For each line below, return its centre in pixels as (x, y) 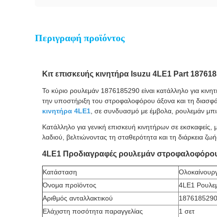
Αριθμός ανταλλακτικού (78, 198)
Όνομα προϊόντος (70, 185)
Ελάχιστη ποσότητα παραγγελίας (93, 211)
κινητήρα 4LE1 (66, 111)
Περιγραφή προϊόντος (80, 38)
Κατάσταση (60, 172)
